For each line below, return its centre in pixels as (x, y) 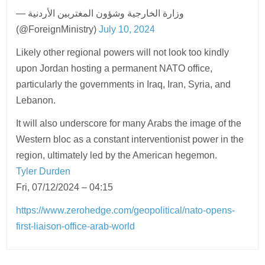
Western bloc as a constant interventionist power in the (130, 139)
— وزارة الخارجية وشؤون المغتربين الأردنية (22, 13)
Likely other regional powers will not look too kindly (123, 52)
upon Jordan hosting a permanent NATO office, (114, 68)
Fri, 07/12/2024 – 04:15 (65, 187)
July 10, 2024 (127, 29)
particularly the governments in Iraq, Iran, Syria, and (124, 84)
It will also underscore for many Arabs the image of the (129, 123)
